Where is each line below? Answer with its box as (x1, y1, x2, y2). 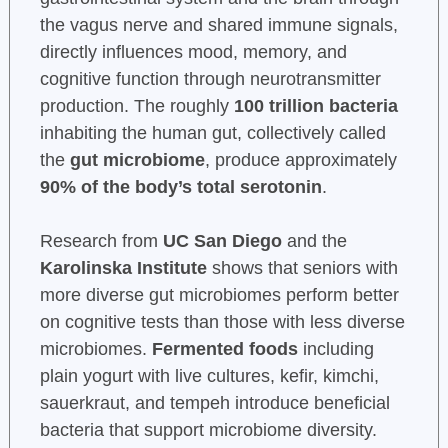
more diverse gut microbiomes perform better (39, 284, 399, 305)
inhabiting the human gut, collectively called (39, 122, 386, 143)
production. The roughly (39, 95, 234, 116)
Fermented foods (151, 338, 298, 359)
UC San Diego (162, 230, 282, 251)
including (297, 338, 374, 359)
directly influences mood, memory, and (39, 41, 347, 62)
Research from (39, 230, 163, 251)
